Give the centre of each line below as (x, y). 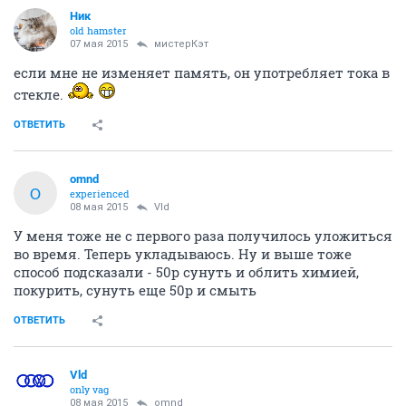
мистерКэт (181, 44)
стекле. (40, 94)
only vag (89, 389)
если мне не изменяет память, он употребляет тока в (202, 72)
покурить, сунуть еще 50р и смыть (135, 290)
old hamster (98, 30)
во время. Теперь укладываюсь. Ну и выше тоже (183, 254)
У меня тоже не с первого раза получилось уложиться (203, 236)
